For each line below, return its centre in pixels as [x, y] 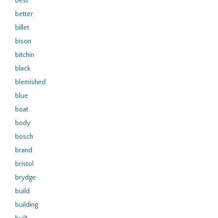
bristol [24, 164]
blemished [30, 82]
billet [22, 28]
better [24, 14]
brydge [26, 178]
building [27, 205]
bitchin [25, 55]
